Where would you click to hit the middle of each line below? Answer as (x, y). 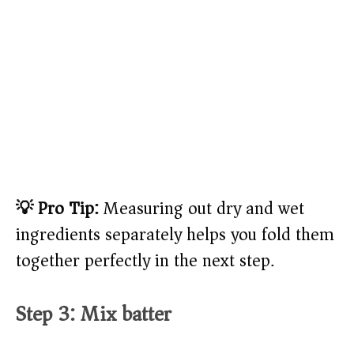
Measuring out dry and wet (201, 209)
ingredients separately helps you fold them (175, 235)
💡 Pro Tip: (57, 209)
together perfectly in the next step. (145, 261)
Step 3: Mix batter (94, 314)
